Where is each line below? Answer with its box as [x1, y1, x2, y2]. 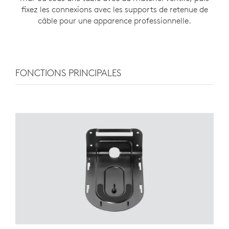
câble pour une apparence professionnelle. [38, 15, 191, 26]
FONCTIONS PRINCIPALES [15, 66, 121, 79]
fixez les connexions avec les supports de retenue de [21, 4, 208, 14]
